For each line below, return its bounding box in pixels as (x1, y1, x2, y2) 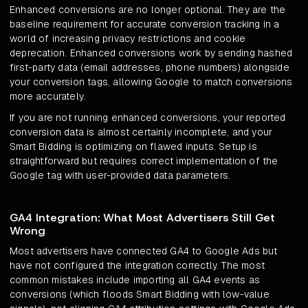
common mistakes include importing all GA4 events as (10, 274, 261, 287)
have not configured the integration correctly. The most (10, 259, 265, 272)
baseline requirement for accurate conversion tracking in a (10, 18, 280, 31)
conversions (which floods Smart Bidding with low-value (10, 288, 269, 301)
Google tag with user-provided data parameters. (10, 169, 231, 182)
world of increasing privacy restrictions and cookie (10, 32, 246, 45)
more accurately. (10, 90, 86, 103)
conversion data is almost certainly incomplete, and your (10, 126, 273, 139)
